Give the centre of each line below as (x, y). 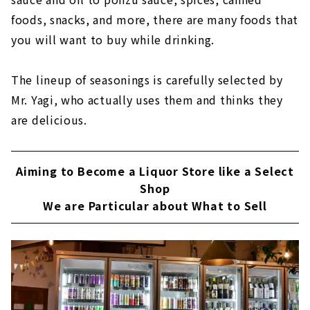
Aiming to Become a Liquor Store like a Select (155, 171)
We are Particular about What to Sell (155, 205)
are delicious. (49, 119)
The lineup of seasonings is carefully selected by (147, 79)
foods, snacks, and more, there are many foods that (155, 19)
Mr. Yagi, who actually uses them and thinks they (147, 99)
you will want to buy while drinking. (113, 39)
